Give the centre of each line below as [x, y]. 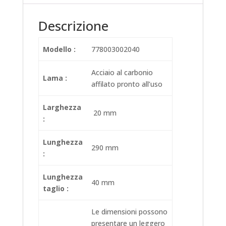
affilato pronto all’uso [127, 84]
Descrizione [73, 26]
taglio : [56, 189]
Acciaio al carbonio [122, 73]
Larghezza [62, 107]
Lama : [55, 78]
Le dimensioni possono [129, 212]
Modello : [59, 49]
